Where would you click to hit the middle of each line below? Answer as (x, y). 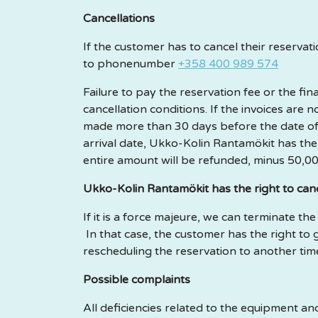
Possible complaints (137, 280)
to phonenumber (131, 64)
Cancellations (119, 18)
